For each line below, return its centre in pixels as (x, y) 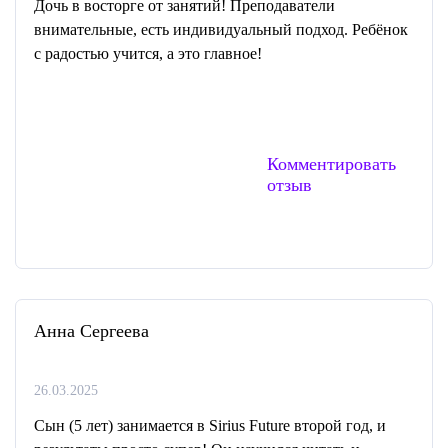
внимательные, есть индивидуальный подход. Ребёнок (221, 29)
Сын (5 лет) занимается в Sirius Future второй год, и (210, 425)
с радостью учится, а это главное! (148, 53)
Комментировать (331, 164)
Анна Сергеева (91, 331)
